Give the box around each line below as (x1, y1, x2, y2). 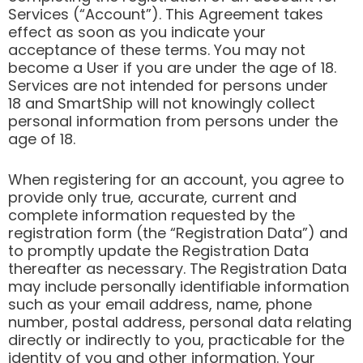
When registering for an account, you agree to (8, 169, 344, 190)
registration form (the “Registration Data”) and (8, 223, 348, 244)
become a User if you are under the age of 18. (8, 57, 336, 78)
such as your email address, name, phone (8, 294, 312, 315)
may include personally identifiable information (8, 276, 349, 297)
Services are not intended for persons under (8, 75, 328, 96)
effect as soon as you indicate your (8, 21, 266, 42)
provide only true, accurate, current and (8, 187, 297, 208)
